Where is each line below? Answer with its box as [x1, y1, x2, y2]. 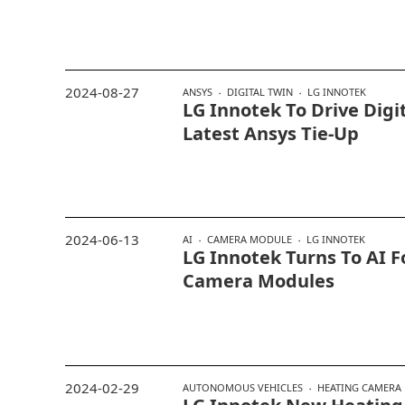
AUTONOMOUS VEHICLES [183, 381, 303, 395]
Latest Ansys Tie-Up [183, 120, 359, 146]
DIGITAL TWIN [227, 84, 293, 99]
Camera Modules [183, 268, 334, 294]
